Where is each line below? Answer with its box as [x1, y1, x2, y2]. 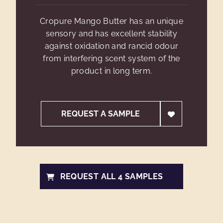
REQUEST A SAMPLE [61, 109, 140, 118]
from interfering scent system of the [43, 54, 180, 63]
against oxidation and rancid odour [44, 41, 179, 51]
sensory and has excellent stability [45, 29, 178, 38]
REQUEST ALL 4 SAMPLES [60, 172, 163, 181]
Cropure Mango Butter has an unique [40, 16, 183, 26]
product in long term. [71, 66, 152, 76]
